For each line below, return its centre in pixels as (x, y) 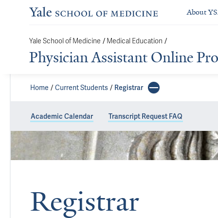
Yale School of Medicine (65, 41)
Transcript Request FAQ (145, 116)
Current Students (82, 88)
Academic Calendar (62, 116)
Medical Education (135, 41)
